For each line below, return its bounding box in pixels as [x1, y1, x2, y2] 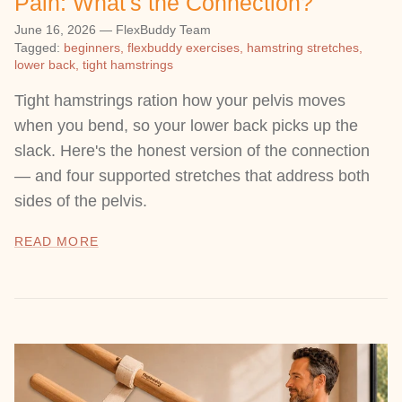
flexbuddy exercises [127, 40, 240, 56]
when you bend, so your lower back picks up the [14, 117, 358, 135]
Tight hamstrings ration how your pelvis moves [14, 92, 345, 110]
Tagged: [14, 40, 60, 56]
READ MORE [14, 235, 99, 249]
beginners [64, 40, 120, 56]
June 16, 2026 [14, 22, 96, 37]
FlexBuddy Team [116, 22, 211, 37]
